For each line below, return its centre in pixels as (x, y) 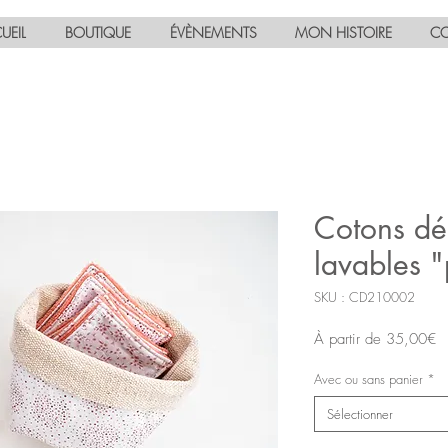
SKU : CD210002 (364, 297)
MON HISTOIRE (343, 32)
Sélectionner (360, 414)
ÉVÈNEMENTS (213, 32)
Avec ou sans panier (368, 379)
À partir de (350, 339)
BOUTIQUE (98, 32)
